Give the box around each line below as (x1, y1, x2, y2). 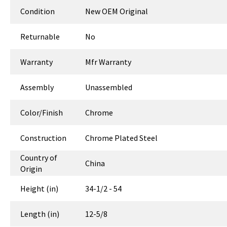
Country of (20, 153, 57, 163)
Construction (20, 133, 66, 143)
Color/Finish (20, 107, 63, 118)
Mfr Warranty (85, 57, 132, 67)
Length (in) (20, 209, 59, 219)
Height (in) (20, 183, 58, 194)
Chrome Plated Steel (85, 133, 158, 143)
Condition (20, 6, 55, 17)
